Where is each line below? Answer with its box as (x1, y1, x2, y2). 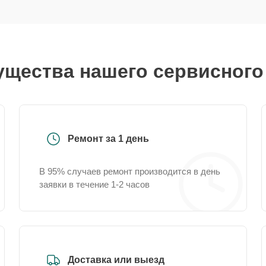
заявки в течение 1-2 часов (39, 179, 150, 189)
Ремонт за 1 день (68, 134, 149, 144)
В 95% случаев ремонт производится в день (39, 166, 220, 176)
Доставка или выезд (68, 255, 164, 265)
